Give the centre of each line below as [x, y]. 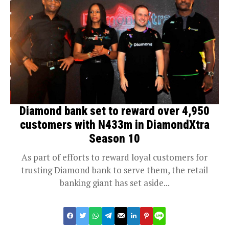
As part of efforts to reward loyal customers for [114, 157]
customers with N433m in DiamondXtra [114, 125]
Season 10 [114, 139]
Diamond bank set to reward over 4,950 [114, 111]
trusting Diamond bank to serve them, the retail [114, 170]
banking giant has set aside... [114, 182]
